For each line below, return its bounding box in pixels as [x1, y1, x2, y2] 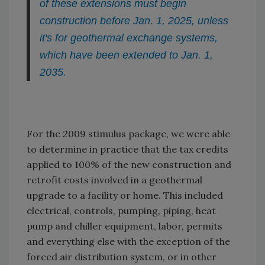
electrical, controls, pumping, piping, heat [27, 205, 216, 217]
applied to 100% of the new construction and [27, 159, 231, 171]
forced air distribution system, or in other [27, 251, 216, 263]
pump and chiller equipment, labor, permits [27, 220, 222, 232]
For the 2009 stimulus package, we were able [27, 128, 230, 140]
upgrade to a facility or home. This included [27, 189, 223, 202]
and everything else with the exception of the [27, 235, 230, 248]
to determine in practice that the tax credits [27, 143, 228, 156]
